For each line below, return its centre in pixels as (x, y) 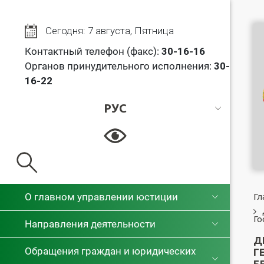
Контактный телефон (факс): (93, 51)
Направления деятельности (90, 224)
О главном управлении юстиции (101, 197)
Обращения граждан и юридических (110, 251)
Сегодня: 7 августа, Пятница (110, 31)
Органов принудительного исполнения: (119, 66)
